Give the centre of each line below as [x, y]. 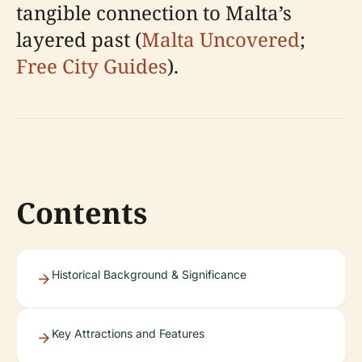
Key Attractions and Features [128, 333]
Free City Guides [92, 66]
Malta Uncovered [221, 39]
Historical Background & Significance [149, 274]
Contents [82, 213]
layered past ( [79, 39]
